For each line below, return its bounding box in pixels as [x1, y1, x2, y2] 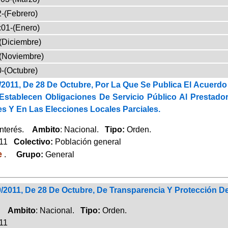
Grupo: [8, 150, 45, 159]
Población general [54, 137, 121, 146]
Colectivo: [7, 137, 55, 146]
